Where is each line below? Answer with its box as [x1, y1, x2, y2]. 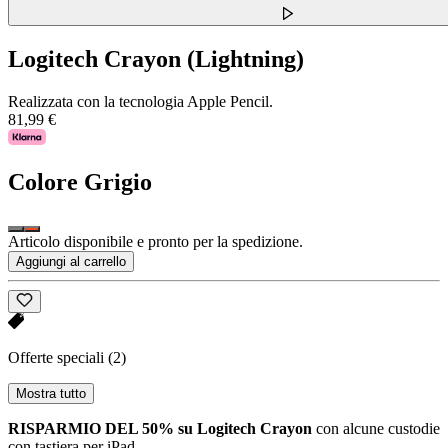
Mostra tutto [16, 385, 86, 401]
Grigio [84, 168, 152, 195]
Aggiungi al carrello [16, 254, 126, 270]
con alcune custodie [316, 419, 440, 437]
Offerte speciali [8, 348, 108, 366]
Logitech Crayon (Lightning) [8, 45, 304, 72]
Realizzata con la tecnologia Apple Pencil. [8, 92, 273, 110]
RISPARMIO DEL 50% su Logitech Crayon [8, 419, 316, 437]
